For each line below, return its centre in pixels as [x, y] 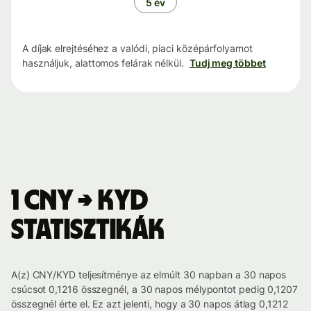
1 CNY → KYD [79, 202]
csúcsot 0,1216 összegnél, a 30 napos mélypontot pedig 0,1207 [154, 289]
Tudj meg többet [227, 63]
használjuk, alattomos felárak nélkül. [103, 63]
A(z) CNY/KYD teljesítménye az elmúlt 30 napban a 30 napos [149, 275]
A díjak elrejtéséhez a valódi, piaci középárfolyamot [137, 49]
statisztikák [88, 231]
